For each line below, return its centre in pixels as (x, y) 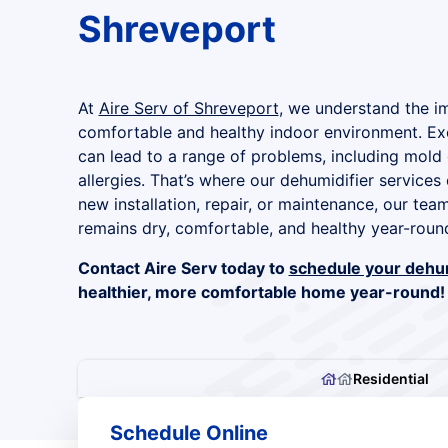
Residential (390, 378)
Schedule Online (188, 433)
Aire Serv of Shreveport (188, 108)
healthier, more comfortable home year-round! (261, 292)
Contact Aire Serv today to (183, 268)
